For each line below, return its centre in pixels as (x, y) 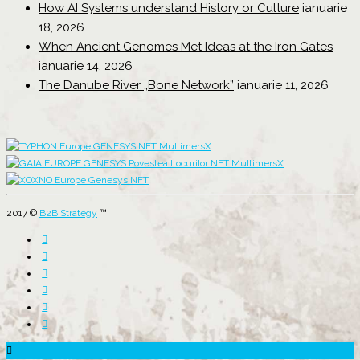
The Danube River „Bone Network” (136, 86)
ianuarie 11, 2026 (283, 86)
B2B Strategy (68, 213)
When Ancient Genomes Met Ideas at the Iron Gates (186, 47)
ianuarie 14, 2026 (86, 66)
